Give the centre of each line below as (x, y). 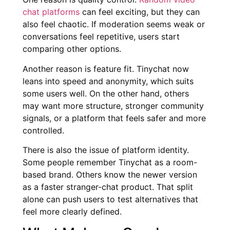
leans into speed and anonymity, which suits (108, 81)
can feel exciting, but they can (140, 12)
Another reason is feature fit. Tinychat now (106, 69)
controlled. (43, 130)
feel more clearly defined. (72, 211)
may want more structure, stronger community (113, 106)
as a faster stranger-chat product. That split (108, 187)
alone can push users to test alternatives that (110, 199)
